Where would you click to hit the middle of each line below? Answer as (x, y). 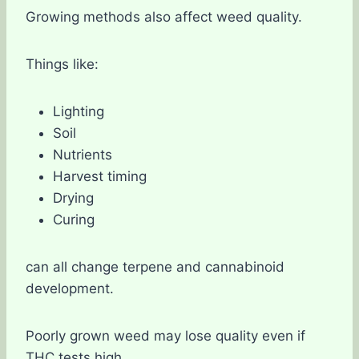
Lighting (79, 111)
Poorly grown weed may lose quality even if (165, 335)
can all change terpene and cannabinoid (155, 266)
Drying (73, 198)
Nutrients (83, 154)
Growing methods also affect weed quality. (164, 16)
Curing (74, 219)
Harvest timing (100, 176)
